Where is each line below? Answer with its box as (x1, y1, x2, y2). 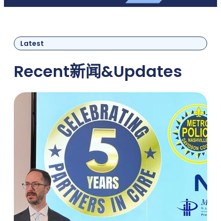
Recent (14, 60, 70, 82)
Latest (20, 38, 44, 48)
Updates (113, 60, 182, 82)
